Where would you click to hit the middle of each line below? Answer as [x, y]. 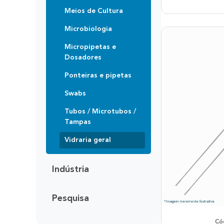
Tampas [78, 122]
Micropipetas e [90, 47]
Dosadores [83, 57]
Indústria [70, 169]
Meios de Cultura [94, 11]
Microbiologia [88, 29]
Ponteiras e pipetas [98, 75]
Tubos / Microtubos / [100, 111]
